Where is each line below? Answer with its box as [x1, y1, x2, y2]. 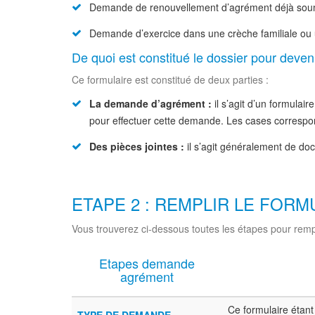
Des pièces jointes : [89, 139, 184, 153]
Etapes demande [99, 254, 195, 272]
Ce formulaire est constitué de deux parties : [72, 72, 269, 86]
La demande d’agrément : [89, 96, 212, 110]
